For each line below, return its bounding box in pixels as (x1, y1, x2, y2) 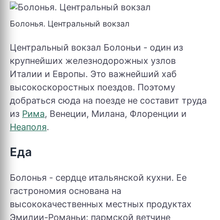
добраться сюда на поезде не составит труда (10, 95, 207, 106)
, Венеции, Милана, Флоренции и (45, 109, 187, 119)
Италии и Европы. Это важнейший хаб (10, 69, 177, 79)
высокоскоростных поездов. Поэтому (10, 82, 175, 92)
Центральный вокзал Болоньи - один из (10, 42, 183, 53)
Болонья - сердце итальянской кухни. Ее (10, 172, 187, 183)
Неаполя (10, 122, 47, 132)
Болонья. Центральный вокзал (10, 19, 130, 28)
